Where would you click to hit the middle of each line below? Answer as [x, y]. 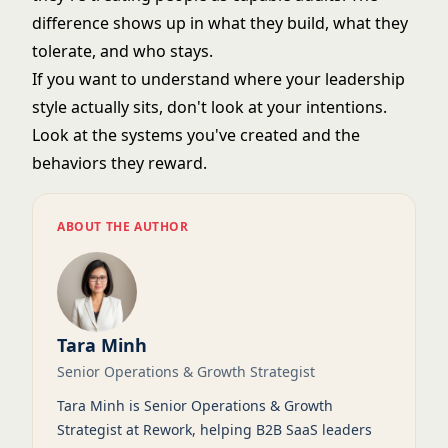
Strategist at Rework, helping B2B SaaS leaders [214, 429]
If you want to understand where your [178, 79]
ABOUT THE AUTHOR [123, 226]
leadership [365, 79]
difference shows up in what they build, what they [220, 23]
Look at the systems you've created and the [196, 135]
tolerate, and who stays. [122, 51]
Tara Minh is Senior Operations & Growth [195, 405]
